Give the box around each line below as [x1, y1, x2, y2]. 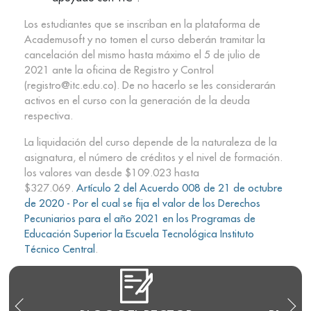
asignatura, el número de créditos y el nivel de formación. [24, 151, 283, 165]
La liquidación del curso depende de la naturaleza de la [24, 135, 277, 149]
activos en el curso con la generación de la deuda [24, 94, 250, 108]
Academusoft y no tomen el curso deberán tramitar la [24, 33, 265, 47]
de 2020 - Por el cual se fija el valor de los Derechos [24, 196, 260, 210]
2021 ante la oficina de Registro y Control [24, 63, 214, 77]
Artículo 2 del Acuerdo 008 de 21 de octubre [76, 181, 283, 195]
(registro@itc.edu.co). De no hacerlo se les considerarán [24, 78, 276, 92]
